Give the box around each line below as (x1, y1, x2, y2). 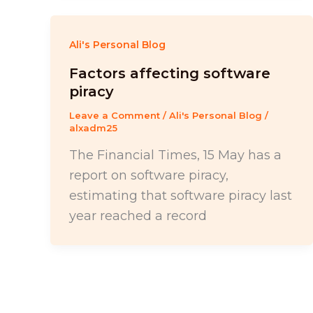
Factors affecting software (69, 65, 270, 82)
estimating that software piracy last (69, 187, 292, 203)
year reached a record (69, 208, 207, 224)
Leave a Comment (69, 110, 160, 122)
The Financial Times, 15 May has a (69, 147, 282, 163)
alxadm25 (69, 122, 117, 134)
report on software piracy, (69, 167, 228, 183)
